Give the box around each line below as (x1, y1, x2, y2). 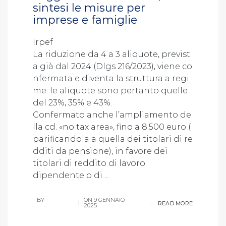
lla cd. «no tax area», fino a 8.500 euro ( (33, 122, 191, 132)
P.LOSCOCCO (37, 201, 71, 209)
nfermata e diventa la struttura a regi (33, 73, 189, 83)
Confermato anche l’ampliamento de (33, 109, 191, 120)
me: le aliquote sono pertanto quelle (33, 85, 188, 95)
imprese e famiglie (33, 13, 137, 27)
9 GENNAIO (93, 196, 125, 203)
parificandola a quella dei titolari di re (33, 134, 193, 144)
